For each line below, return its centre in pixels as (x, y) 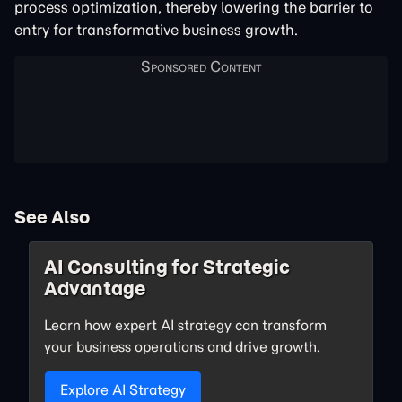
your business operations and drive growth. (182, 346)
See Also (52, 216)
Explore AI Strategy (123, 389)
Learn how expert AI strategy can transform (185, 324)
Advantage (95, 288)
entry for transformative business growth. (156, 29)
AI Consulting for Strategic (167, 267)
